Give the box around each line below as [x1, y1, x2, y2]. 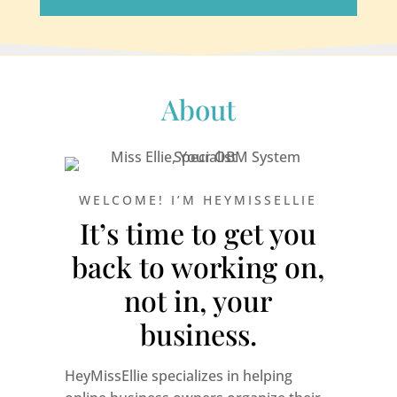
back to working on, [72, 246, 325, 285]
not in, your [124, 280, 273, 319]
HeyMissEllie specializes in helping [64, 365, 292, 385]
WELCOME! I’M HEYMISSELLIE [79, 191, 318, 208]
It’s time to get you [80, 213, 317, 252]
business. [139, 314, 257, 353]
